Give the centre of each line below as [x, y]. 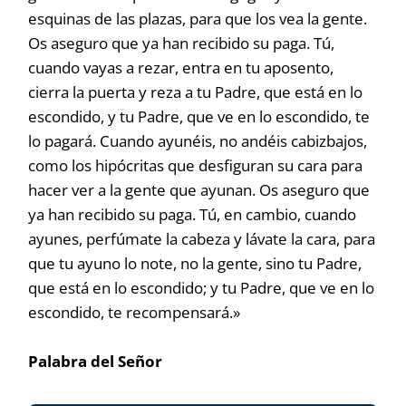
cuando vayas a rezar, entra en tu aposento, [181, 68]
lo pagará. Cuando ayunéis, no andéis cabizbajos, [198, 141]
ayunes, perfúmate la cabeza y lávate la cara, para [202, 239]
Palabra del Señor [96, 361]
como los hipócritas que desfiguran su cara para [196, 165]
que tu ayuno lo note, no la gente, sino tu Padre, [195, 263]
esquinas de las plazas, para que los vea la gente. [198, 19]
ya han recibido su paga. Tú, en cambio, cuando [193, 214]
